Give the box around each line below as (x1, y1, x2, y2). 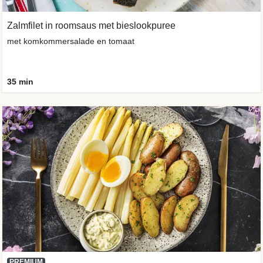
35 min (7, 77, 33, 86)
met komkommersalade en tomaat (7, 36, 134, 46)
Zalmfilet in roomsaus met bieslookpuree (7, 21, 176, 31)
